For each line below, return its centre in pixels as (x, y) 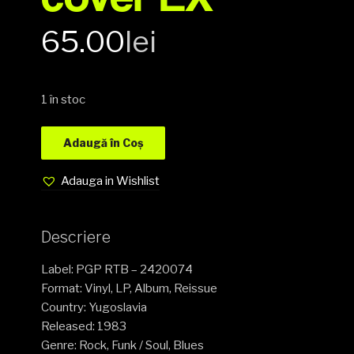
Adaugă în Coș (104, 143)
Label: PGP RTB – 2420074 (117, 270)
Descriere (76, 237)
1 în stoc (64, 99)
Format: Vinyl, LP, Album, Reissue (130, 289)
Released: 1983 (84, 327)
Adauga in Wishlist (111, 181)
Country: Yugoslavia (94, 308)
